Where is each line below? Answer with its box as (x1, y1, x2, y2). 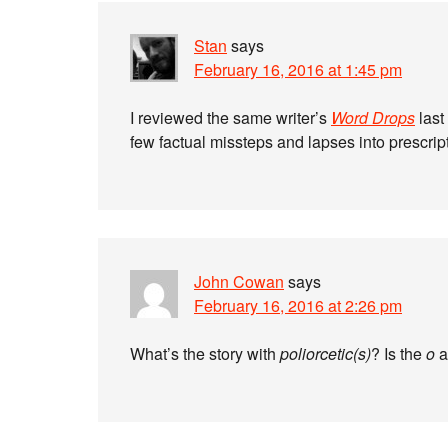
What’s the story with (130, 342, 280, 365)
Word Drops (331, 106, 415, 129)
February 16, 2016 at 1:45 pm (194, 58, 402, 81)
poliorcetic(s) (280, 342, 371, 365)
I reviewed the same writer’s (130, 106, 331, 129)
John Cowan (194, 270, 284, 293)
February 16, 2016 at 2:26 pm (194, 294, 402, 317)
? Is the (371, 342, 426, 365)
